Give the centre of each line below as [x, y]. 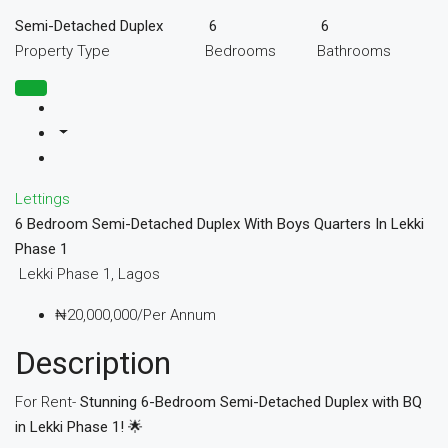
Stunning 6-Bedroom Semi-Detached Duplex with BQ [251, 402]
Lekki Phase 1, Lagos [89, 274]
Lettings [42, 199]
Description [93, 363]
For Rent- [47, 402]
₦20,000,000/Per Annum [135, 315]
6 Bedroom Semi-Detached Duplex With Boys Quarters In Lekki [219, 224]
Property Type [62, 51]
